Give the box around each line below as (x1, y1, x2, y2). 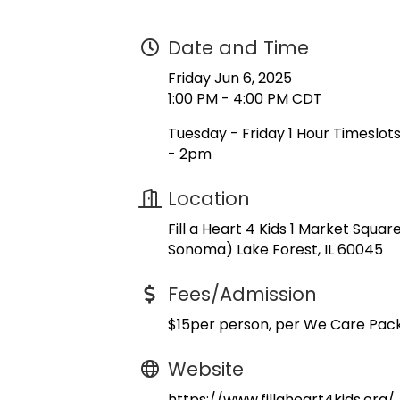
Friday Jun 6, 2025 (168, 68, 292, 88)
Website (168, 356, 244, 382)
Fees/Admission (168, 281, 317, 307)
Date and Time (168, 35, 309, 61)
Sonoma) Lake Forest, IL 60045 (168, 239, 383, 260)
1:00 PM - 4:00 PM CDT (168, 88, 322, 109)
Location (168, 186, 250, 212)
